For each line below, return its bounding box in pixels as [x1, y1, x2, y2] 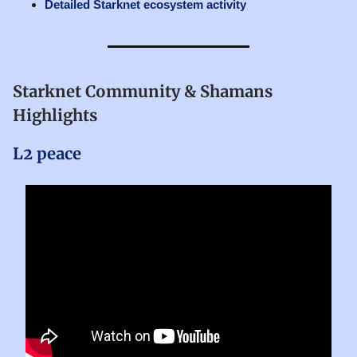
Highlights [13, 104, 97, 125]
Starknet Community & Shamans [13, 80, 273, 101]
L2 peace [13, 143, 81, 163]
